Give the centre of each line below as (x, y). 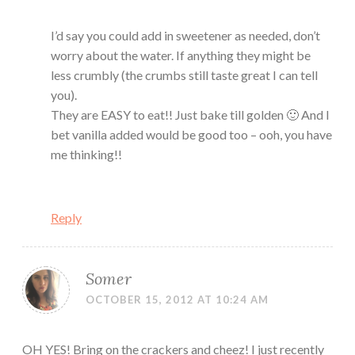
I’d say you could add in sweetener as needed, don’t (185, 36)
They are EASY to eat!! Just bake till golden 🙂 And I (190, 115)
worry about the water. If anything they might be (181, 55)
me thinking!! (86, 155)
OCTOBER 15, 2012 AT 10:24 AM (177, 300)
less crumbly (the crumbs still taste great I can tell (184, 75)
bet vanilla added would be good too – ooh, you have (191, 135)
